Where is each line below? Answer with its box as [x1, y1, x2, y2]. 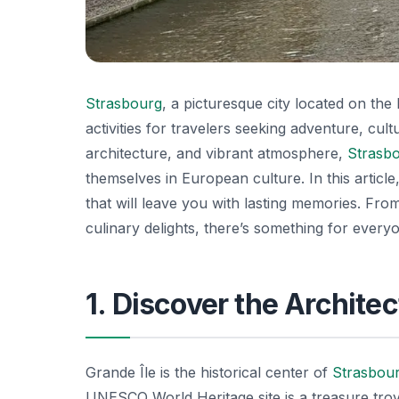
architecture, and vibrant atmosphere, [85, 143, 347, 162]
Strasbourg [85, 94, 162, 112]
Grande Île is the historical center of [85, 362, 332, 381]
